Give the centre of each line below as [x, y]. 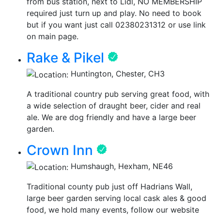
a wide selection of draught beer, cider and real [114, 106]
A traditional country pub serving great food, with [118, 94]
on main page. [53, 37]
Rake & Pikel [65, 58]
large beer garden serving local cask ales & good [116, 198]
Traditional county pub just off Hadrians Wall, [109, 186]
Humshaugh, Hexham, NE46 [121, 166]
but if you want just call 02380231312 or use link [116, 25]
